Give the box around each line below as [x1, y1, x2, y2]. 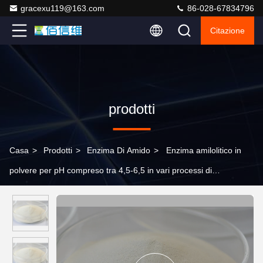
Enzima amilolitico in [166, 146, 241, 155]
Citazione [210, 26, 245, 35]
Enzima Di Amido [87, 146, 150, 155]
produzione [9, 186, 51, 195]
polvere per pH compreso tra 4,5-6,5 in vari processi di [9, 166, 212, 175]
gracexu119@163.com [21, 4, 104, 13]
